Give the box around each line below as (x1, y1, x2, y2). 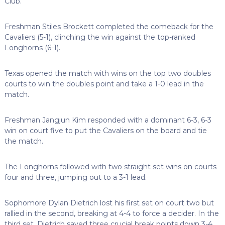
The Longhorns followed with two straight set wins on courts (4, 162, 216, 171)
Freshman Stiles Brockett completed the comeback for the (4, 22, 213, 31)
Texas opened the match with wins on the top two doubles (4, 68, 211, 78)
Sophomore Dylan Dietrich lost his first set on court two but (4, 198, 214, 207)
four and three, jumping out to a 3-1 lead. (4, 172, 147, 182)
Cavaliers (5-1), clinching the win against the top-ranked (4, 32, 195, 42)
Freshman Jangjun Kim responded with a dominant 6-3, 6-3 (4, 115, 211, 125)
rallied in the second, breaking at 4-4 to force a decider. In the (4, 208, 219, 218)
